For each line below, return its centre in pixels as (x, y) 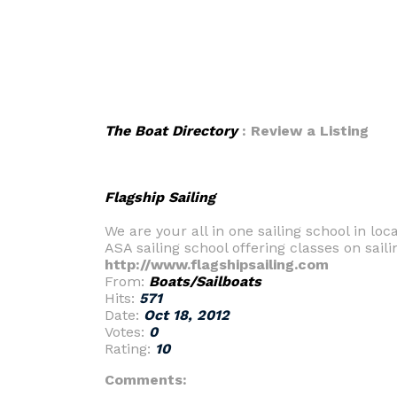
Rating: (130, 349)
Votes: (127, 332)
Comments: (146, 380)
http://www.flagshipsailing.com (217, 265)
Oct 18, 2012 (187, 315)
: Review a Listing (303, 131)
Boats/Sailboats (205, 281)
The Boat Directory (171, 131)
